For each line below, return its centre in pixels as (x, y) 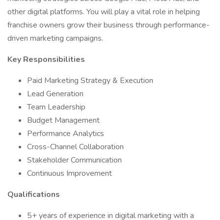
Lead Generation (55, 94)
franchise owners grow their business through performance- (109, 25)
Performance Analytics (66, 134)
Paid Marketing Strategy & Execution (90, 81)
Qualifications (34, 194)
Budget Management (63, 120)
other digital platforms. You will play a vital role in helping (104, 12)
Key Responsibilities (46, 59)
